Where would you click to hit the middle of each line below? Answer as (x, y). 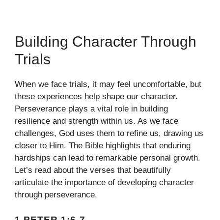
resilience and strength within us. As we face (96, 121)
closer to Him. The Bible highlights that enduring (103, 146)
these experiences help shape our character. (96, 97)
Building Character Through (106, 42)
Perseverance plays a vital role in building (91, 109)
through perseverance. (56, 195)
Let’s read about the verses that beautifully (93, 170)
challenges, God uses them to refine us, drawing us (109, 134)
